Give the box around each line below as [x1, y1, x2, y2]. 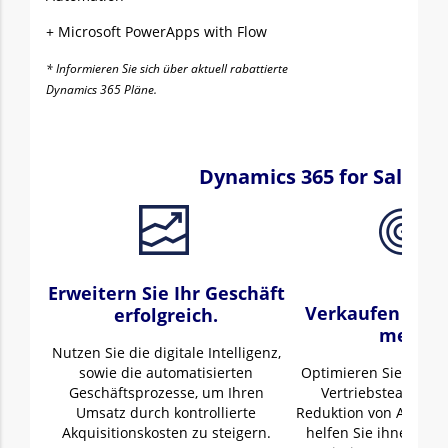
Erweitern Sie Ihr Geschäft [47, 281, 285, 305]
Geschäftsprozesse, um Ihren [68, 383, 264, 402]
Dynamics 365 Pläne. [46, 81, 157, 98]
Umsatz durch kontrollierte [76, 403, 256, 422]
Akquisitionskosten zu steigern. [61, 423, 271, 442]
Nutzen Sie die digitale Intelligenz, [51, 343, 281, 362]
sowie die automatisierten [79, 363, 253, 382]
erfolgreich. [114, 303, 218, 327]
